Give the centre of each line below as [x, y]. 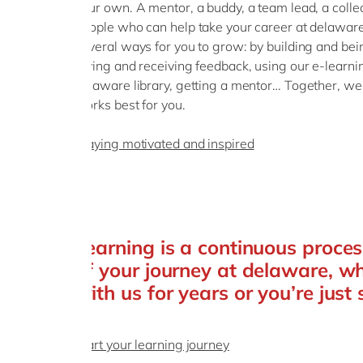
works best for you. [132, 105]
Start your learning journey [152, 344]
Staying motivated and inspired [164, 143]
